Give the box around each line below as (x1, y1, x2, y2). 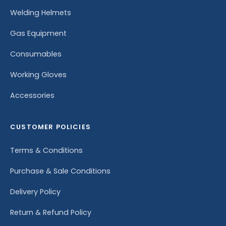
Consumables (10, 48, 62, 59)
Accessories (10, 90, 54, 100)
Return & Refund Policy (10, 207, 91, 217)
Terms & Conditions (10, 145, 83, 155)
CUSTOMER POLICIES (10, 122, 91, 132)
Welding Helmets (10, 7, 71, 18)
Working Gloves (10, 69, 67, 80)
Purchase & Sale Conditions (10, 165, 110, 176)
